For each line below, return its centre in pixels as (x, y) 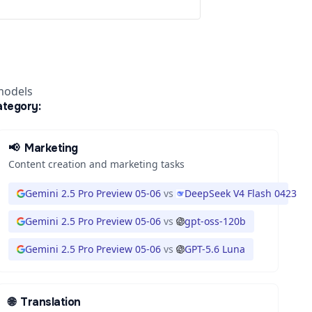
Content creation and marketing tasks (96, 164)
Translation (50, 302)
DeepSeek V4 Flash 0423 (240, 193)
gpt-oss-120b (215, 221)
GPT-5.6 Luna (214, 249)
